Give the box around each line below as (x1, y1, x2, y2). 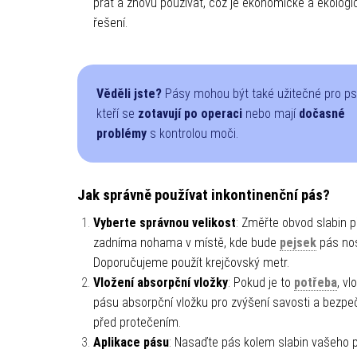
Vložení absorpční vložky (92, 274, 228, 290)
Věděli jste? (96, 85, 162, 101)
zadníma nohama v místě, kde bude (92, 234, 280, 250)
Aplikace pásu (92, 334, 169, 350)
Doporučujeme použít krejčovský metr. (92, 254, 289, 270)
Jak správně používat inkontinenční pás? (76, 186, 330, 204)
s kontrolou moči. (146, 125, 238, 141)
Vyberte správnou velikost (92, 214, 236, 230)
